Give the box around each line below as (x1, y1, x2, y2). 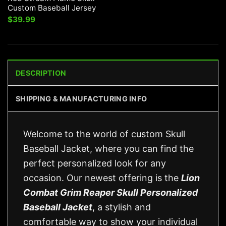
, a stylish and (92, 202, 151, 213)
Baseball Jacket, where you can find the (23, 143, 194, 154)
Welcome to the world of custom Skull (23, 129, 185, 140)
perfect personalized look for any (23, 158, 166, 169)
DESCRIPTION (16, 69, 67, 78)
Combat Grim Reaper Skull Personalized (23, 187, 198, 198)
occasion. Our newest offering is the (23, 173, 181, 184)
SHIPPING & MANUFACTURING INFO (16, 94, 147, 103)
